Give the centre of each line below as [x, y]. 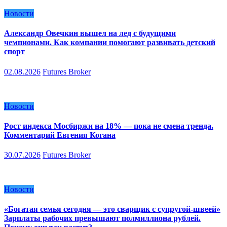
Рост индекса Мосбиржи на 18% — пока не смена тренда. [109, 126]
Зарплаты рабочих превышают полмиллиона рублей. [102, 218]
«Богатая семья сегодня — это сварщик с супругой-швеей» [112, 209]
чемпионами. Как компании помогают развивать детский [110, 43]
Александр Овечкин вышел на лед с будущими [90, 33]
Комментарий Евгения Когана [60, 135]
